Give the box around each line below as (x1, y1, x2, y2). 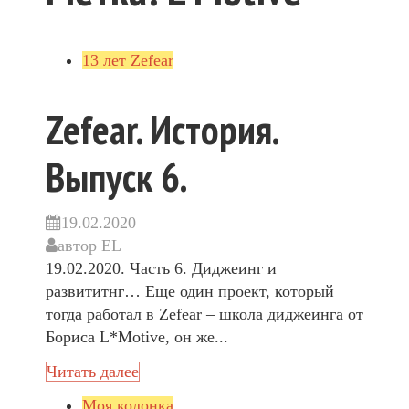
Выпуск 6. (46, 150, 188, 203)
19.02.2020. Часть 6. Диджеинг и (46, 259, 277, 278)
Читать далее (47, 362, 139, 381)
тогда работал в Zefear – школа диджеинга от (46, 305, 363, 324)
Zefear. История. (46, 102, 278, 155)
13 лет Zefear (82, 51, 173, 69)
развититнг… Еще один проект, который (46, 282, 334, 301)
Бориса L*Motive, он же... (46, 328, 228, 347)
